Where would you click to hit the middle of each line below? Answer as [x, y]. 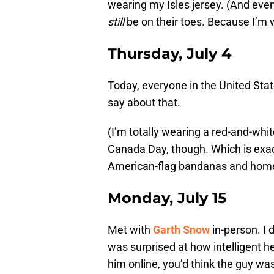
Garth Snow [181, 230]
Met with [130, 230]
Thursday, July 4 [170, 54]
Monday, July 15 [167, 198]
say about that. [144, 103]
